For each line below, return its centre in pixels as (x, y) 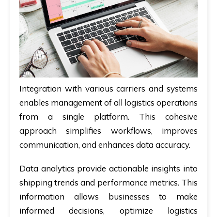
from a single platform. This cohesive (108, 116)
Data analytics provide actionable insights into (108, 168)
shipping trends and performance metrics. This (108, 182)
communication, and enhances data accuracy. (105, 144)
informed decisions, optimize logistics (108, 210)
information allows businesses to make (108, 196)
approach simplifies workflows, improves (108, 130)
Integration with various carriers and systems (108, 88)
